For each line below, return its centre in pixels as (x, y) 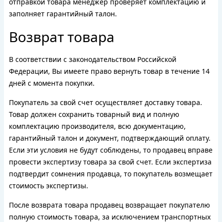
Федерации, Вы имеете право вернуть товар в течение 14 (109, 71)
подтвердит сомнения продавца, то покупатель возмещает (111, 174)
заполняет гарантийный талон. (63, 14)
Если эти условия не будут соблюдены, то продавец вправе (111, 150)
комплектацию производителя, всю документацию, (97, 126)
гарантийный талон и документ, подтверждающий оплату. (110, 138)
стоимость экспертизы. (49, 186)
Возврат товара (62, 37)
